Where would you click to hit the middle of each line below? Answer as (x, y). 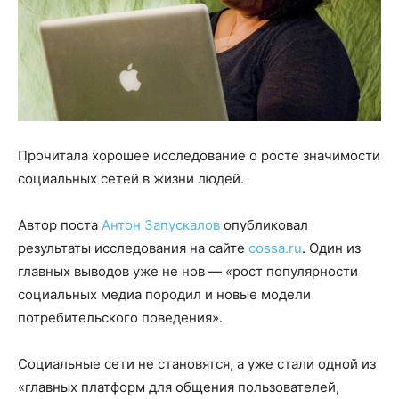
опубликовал (264, 224)
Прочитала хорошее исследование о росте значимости (199, 155)
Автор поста (58, 224)
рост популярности (295, 271)
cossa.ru (275, 248)
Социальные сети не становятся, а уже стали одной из (197, 363)
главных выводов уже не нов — (122, 271)
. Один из (331, 248)
